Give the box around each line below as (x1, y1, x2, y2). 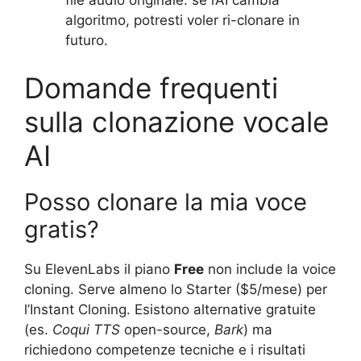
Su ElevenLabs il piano (24, 261, 174, 278)
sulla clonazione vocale (24, 105, 329, 139)
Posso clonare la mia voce (24, 188, 307, 217)
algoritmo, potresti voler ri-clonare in (65, 11, 300, 28)
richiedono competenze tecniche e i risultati (24, 342, 305, 359)
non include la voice (204, 261, 336, 278)
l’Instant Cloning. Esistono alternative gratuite (24, 301, 316, 318)
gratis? (24, 215, 99, 244)
